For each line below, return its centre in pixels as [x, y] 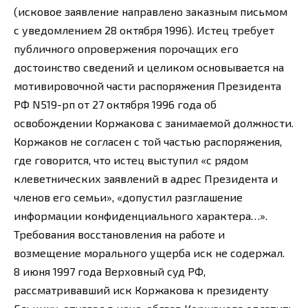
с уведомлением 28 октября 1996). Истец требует [144, 30]
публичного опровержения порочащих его [126, 48]
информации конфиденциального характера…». [141, 215]
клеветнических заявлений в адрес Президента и [146, 178]
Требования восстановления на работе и [119, 234]
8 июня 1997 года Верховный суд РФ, [110, 271]
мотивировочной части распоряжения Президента [147, 85]
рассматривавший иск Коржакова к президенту [141, 289]
